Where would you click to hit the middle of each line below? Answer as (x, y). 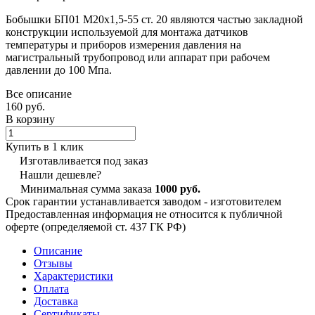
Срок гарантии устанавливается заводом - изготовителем (143, 201)
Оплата (51, 288)
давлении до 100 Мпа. (59, 70)
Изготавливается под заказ (84, 160)
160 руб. (25, 106)
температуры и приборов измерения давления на (123, 44)
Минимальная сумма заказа (88, 188)
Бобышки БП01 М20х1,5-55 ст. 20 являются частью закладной (154, 19)
